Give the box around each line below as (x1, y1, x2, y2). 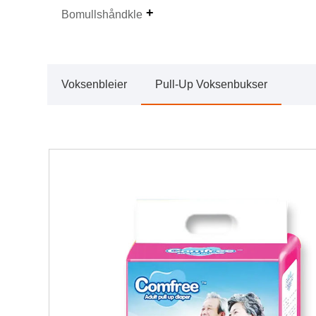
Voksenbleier (61, 78, 128, 90)
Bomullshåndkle (61, 8, 143, 20)
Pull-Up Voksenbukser (155, 78, 268, 90)
